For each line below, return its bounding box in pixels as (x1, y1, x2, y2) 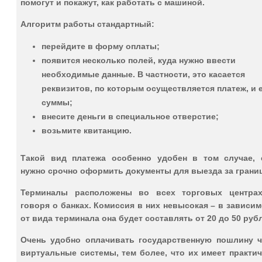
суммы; (42, 97, 73, 107)
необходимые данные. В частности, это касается (42, 69, 245, 79)
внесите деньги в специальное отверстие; (42, 111, 219, 121)
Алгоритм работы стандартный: (20, 19, 154, 29)
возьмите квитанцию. (42, 125, 132, 135)
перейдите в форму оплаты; (42, 41, 160, 51)
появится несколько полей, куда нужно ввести (42, 55, 236, 65)
